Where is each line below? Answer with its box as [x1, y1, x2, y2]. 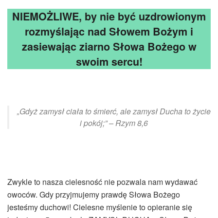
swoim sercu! [75, 54, 143, 70]
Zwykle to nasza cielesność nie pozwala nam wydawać [7, 176, 198, 187]
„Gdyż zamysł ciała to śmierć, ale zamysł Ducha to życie [17, 105, 211, 117]
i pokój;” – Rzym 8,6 [80, 117, 148, 128]
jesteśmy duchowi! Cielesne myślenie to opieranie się [7, 201, 192, 213]
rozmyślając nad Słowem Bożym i [25, 24, 193, 39]
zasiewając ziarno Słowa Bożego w [21, 39, 197, 54]
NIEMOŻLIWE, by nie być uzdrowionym [12, 9, 206, 24]
